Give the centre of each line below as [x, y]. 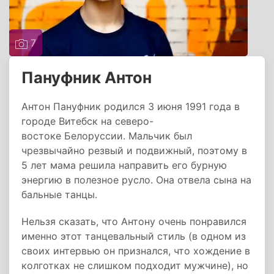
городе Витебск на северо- [87, 121]
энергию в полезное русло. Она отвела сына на [136, 180]
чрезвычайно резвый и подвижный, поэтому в [134, 150]
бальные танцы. [59, 194]
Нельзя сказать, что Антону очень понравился [134, 221]
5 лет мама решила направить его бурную [124, 165]
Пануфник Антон [87, 77]
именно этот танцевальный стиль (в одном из [134, 236]
